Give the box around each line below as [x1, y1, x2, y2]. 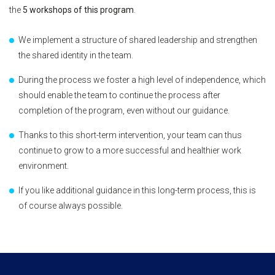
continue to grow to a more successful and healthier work [18, 145, 241, 156]
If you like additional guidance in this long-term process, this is [18, 185, 256, 196]
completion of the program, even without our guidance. [18, 106, 231, 116]
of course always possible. [18, 201, 123, 211]
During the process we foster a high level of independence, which [18, 75, 266, 85]
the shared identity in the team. [18, 50, 133, 61]
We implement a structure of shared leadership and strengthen [18, 35, 257, 45]
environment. [18, 161, 71, 171]
